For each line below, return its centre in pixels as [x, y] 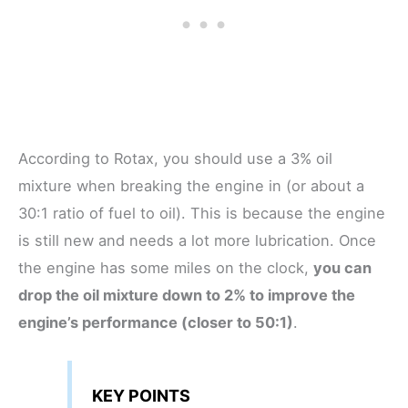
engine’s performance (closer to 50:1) [156, 323]
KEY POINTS [141, 395]
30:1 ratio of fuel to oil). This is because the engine [202, 214]
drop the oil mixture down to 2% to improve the [187, 296]
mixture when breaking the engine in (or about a [191, 186]
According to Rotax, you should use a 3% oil [175, 159]
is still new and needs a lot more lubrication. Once [197, 241]
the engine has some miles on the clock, [166, 268]
